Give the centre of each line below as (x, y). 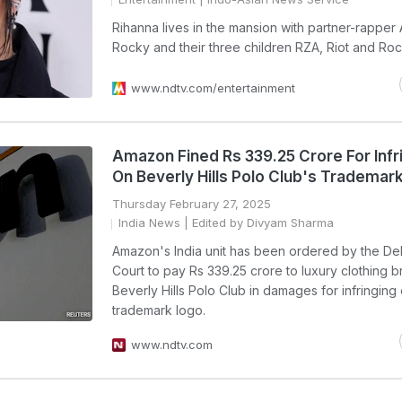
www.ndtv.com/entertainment (213, 88)
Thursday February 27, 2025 (192, 204)
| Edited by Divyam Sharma (257, 223)
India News (149, 223)
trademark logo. (159, 310)
